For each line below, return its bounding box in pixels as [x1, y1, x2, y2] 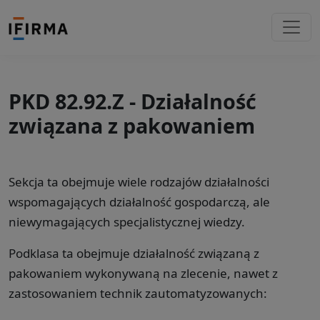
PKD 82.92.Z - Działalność [9, 86, 256, 115]
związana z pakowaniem [9, 111, 255, 139]
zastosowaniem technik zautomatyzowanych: [9, 284, 267, 301]
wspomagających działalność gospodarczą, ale [9, 193, 270, 210]
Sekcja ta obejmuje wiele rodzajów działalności [9, 173, 269, 190]
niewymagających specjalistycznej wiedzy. [9, 213, 245, 230]
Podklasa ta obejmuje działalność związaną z [9, 244, 259, 261]
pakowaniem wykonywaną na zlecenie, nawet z [9, 264, 278, 281]
